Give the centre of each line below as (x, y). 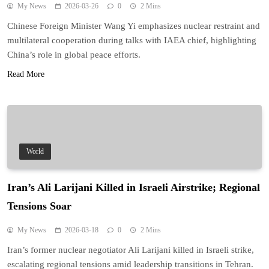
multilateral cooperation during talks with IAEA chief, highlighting (132, 40)
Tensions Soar (39, 206)
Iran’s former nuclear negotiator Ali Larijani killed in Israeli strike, (131, 249)
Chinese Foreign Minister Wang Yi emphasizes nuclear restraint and (134, 26)
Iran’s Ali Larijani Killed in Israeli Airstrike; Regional (134, 187)
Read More (26, 74)
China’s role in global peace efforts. (74, 54)
